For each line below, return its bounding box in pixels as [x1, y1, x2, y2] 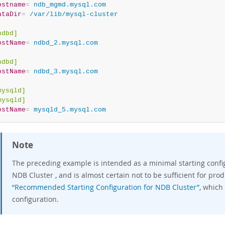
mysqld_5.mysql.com [29, 106, 106, 114]
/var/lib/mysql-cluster [25, 11, 118, 18]
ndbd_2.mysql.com [29, 39, 98, 47]
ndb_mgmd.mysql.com [29, 1, 106, 9]
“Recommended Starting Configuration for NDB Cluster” [12, 182, 199, 192]
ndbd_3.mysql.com [29, 68, 98, 75]
